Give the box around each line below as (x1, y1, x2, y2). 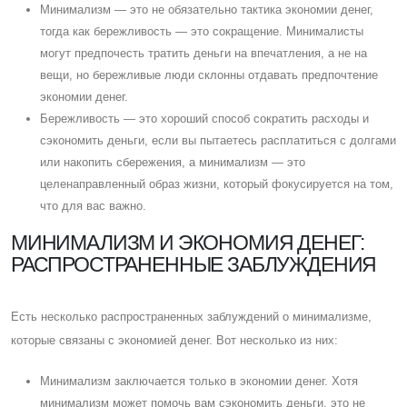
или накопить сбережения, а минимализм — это (40, 154, 305, 169)
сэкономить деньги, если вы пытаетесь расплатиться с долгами (40, 133, 396, 147)
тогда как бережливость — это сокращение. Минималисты (40, 24, 363, 38)
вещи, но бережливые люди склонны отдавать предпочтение (40, 67, 378, 82)
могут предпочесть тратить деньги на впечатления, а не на (40, 45, 367, 60)
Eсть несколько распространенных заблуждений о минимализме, (11, 309, 372, 323)
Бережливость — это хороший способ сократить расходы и (40, 111, 369, 125)
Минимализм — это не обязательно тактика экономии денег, (40, 2, 373, 16)
